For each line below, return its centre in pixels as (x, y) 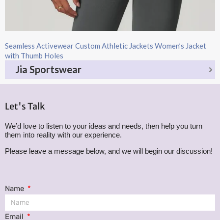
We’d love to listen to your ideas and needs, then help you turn (104, 126)
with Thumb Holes (34, 55)
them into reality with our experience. (63, 135)
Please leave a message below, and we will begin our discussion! (109, 151)
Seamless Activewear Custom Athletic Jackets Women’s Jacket (106, 45)
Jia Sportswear (48, 69)
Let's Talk (25, 106)
